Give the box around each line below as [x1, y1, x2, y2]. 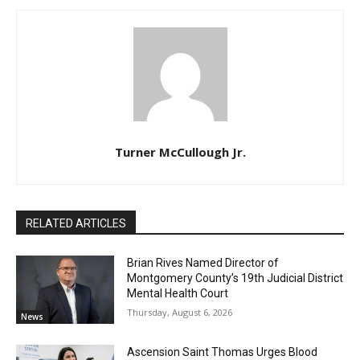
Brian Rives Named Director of [127, 256, 280, 269]
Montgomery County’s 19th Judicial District [127, 271, 344, 284]
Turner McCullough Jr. [114, 143, 246, 160]
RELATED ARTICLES [26, 216, 126, 230]
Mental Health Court [127, 286, 229, 300]
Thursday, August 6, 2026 [127, 305, 233, 318]
